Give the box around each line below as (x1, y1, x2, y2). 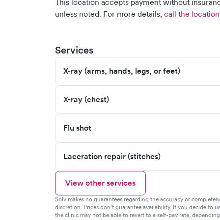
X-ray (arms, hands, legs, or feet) (63, 66, 180, 76)
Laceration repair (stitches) (63, 151, 161, 162)
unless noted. (55, 9, 101, 19)
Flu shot (63, 123, 91, 133)
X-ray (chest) (63, 94, 109, 105)
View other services (65, 178, 136, 188)
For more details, (103, 9, 162, 19)
